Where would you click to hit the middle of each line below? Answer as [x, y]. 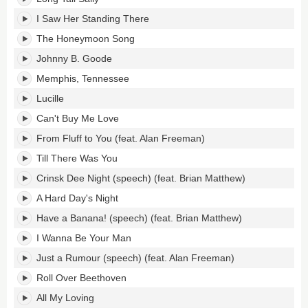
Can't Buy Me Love [78, 118]
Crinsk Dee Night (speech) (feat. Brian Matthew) [141, 178]
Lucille [50, 98]
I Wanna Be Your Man [84, 238]
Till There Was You [77, 158]
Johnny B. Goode [74, 58]
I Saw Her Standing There [93, 19]
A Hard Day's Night [77, 198]
